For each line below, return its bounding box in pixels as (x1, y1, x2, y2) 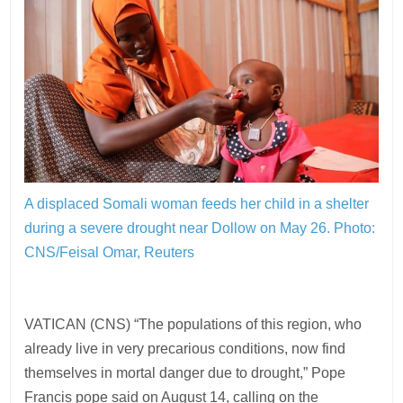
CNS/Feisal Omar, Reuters (24, 244, 195, 260)
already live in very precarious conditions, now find (24, 340, 346, 356)
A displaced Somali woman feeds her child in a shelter (24, 195, 370, 211)
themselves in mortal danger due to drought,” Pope (24, 364, 346, 381)
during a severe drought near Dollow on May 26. (24, 219, 335, 236)
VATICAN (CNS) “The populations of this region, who (24, 316, 363, 332)
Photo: (334, 219, 376, 236)
